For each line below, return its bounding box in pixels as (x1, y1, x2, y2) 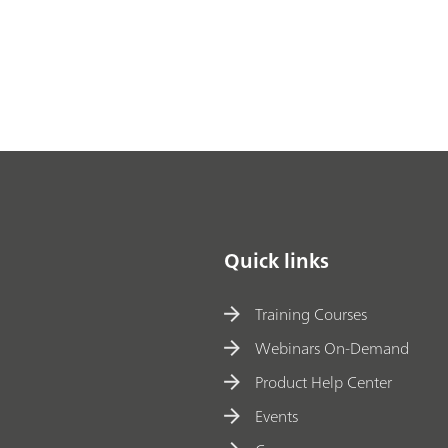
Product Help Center (255, 367, 393, 396)
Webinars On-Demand (255, 333, 410, 362)
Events (255, 401, 299, 430)
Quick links (224, 243, 329, 279)
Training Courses (255, 299, 368, 328)
